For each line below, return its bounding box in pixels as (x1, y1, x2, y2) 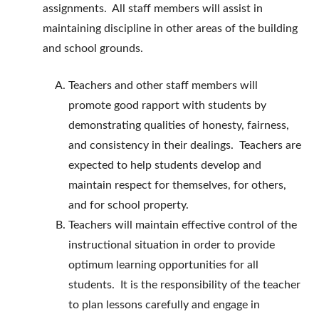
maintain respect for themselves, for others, (68, 179, 286, 192)
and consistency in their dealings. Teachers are (68, 140, 301, 152)
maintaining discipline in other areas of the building (43, 23, 298, 35)
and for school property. (68, 199, 189, 211)
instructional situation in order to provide (68, 239, 275, 251)
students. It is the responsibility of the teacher (68, 279, 300, 291)
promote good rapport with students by (68, 100, 266, 112)
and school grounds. (43, 43, 143, 55)
